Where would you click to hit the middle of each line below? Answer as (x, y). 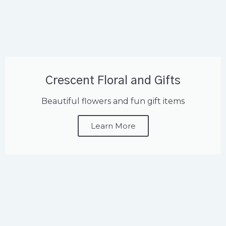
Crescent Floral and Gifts (113, 81)
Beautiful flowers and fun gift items (113, 101)
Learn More (113, 126)
